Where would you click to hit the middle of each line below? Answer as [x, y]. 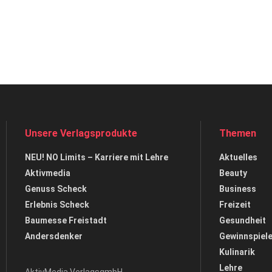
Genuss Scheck [56, 189]
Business [237, 189]
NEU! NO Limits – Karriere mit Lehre [96, 157]
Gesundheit [242, 220]
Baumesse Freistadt [66, 220]
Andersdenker [53, 236]
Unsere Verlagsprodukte [81, 133]
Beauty [233, 173]
